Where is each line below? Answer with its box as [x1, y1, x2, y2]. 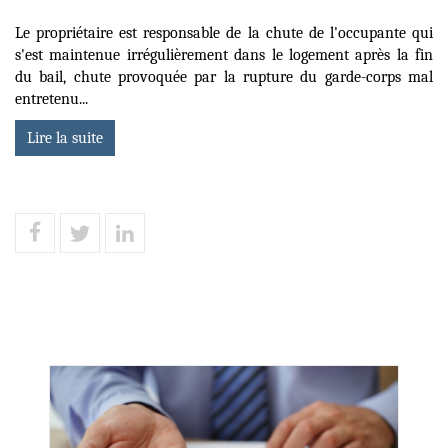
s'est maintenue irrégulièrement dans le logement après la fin [15, 45, 433, 64]
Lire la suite [27, 128, 103, 147]
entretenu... [15, 89, 88, 108]
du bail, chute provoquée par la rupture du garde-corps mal [15, 67, 433, 86]
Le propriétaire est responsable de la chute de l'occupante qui [15, 23, 433, 42]
